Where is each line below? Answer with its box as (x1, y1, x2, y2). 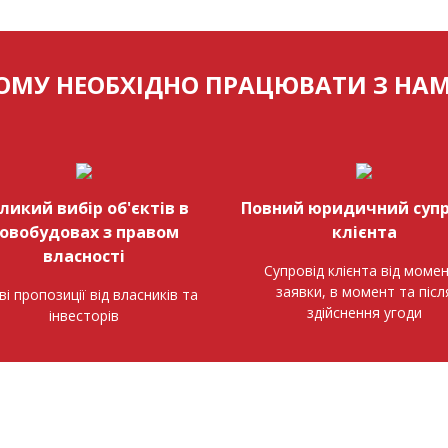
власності (43, 245, 125, 267)
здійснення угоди (306, 303, 422, 322)
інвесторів (49, 306, 119, 325)
